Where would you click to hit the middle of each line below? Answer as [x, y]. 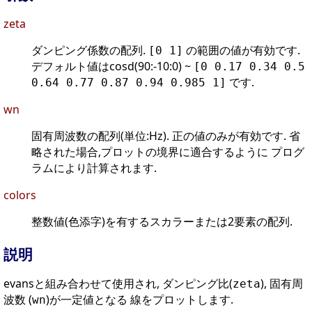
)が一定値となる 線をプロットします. [140, 300]
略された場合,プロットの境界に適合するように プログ [168, 152]
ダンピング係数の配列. [90, 50]
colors [20, 195]
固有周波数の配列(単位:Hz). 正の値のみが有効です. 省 [166, 136]
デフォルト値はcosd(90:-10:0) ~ [112, 67]
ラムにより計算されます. [94, 168]
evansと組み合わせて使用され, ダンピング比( [118, 284]
